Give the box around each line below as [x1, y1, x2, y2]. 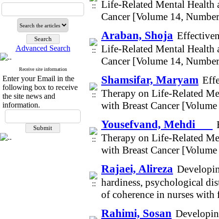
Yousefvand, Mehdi [101, 118, 213, 131]
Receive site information [19, 66, 67, 72]
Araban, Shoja [101, 29, 173, 42]
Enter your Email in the [2, 74, 74, 83]
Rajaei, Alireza [101, 162, 173, 175]
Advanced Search [15, 44, 70, 52]
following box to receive [2, 83, 78, 91]
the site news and [2, 92, 55, 100]
